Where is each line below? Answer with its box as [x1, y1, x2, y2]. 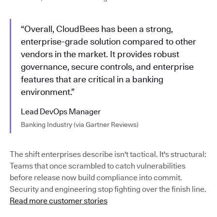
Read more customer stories [10, 196, 108, 205]
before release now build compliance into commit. [10, 172, 182, 182]
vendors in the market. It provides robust [21, 48, 179, 59]
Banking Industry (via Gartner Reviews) [21, 120, 139, 128]
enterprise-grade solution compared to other [21, 36, 196, 46]
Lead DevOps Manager [21, 107, 101, 116]
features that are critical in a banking [21, 74, 163, 84]
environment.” [21, 86, 75, 97]
